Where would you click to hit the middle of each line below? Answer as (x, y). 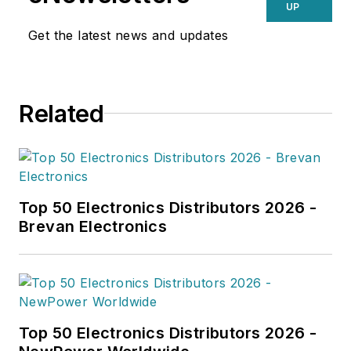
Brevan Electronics (93, 226)
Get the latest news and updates (128, 35)
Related (62, 113)
